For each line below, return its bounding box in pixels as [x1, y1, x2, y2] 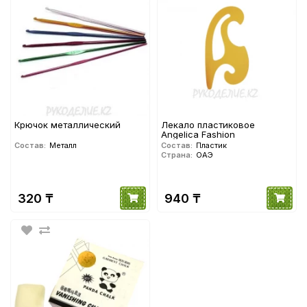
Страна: [161, 150, 193, 160]
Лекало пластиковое [161, 119, 255, 131]
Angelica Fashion [161, 129, 235, 140]
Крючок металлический [14, 119, 121, 131]
